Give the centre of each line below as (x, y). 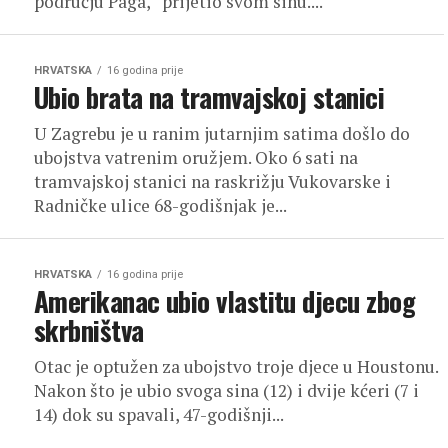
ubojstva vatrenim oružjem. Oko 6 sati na (196, 157)
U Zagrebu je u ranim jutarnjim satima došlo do (222, 133)
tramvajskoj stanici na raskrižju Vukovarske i (212, 181)
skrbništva (89, 330)
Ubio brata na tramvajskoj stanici (209, 97)
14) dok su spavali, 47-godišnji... (159, 414)
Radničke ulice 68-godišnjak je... (160, 205)
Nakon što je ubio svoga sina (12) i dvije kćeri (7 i (226, 390)
